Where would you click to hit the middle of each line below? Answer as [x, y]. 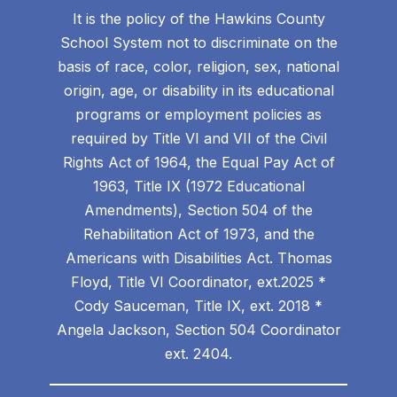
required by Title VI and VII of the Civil [198, 138]
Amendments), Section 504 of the [198, 210]
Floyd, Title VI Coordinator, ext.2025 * [198, 281]
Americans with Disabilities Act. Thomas [198, 257]
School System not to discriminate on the [198, 42]
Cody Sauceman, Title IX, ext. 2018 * [198, 305]
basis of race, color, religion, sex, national [198, 66]
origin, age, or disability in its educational [198, 90]
